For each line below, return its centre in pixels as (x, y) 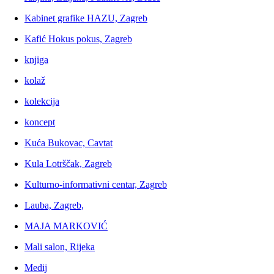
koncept (40, 122)
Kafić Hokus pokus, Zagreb (78, 39)
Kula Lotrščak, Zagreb (68, 164)
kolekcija (42, 102)
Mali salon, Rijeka (60, 247)
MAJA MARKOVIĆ (66, 226)
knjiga (36, 60)
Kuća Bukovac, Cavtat (68, 143)
